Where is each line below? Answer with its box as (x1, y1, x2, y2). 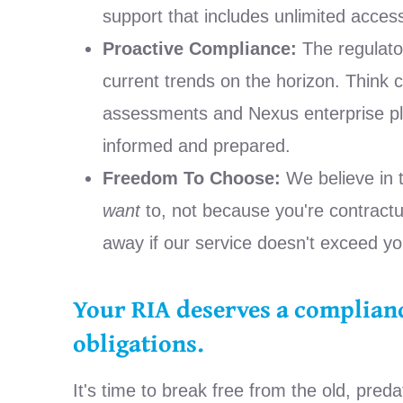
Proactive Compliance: (102, 39, 297, 59)
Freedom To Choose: (102, 168, 281, 189)
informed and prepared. (102, 136, 291, 157)
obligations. (72, 325, 204, 362)
